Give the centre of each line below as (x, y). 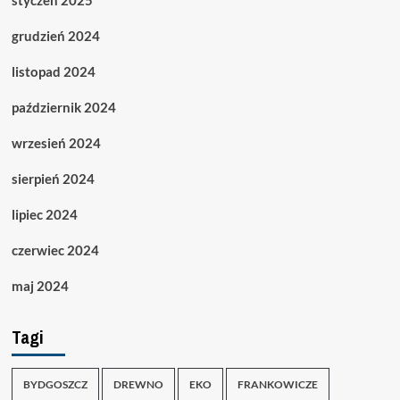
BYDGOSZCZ (55, 384)
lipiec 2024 (44, 214)
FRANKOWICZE (277, 384)
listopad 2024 (53, 71)
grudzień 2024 (55, 35)
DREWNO (138, 384)
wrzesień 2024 (56, 142)
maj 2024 (40, 285)
